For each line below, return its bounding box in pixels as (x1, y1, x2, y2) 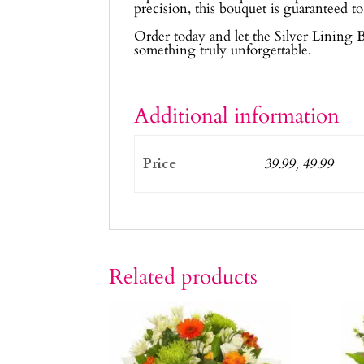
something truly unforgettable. (134, 41, 312, 60)
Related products (109, 262, 258, 292)
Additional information (134, 102, 340, 131)
